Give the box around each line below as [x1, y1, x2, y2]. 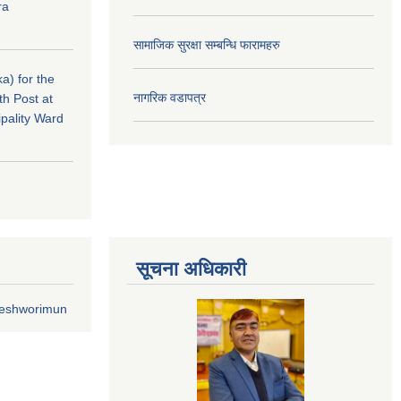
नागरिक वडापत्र [133, 90, 206, 105]
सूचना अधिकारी [136, 257, 246, 280]
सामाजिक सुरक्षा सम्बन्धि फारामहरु [133, 38, 280, 52]
